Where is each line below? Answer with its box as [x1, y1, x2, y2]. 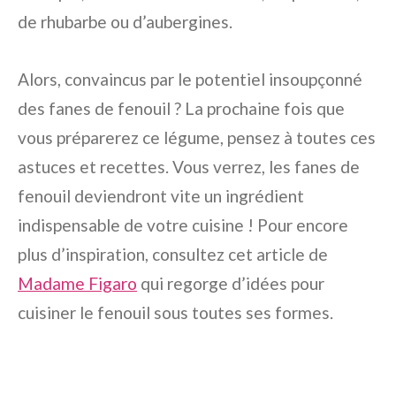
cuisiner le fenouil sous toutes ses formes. [18, 302, 333, 324]
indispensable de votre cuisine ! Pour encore [18, 215, 348, 236]
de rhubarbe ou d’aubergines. [18, 11, 232, 33]
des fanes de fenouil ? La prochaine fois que [18, 98, 345, 119]
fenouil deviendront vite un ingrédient [18, 186, 304, 207]
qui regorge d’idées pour [137, 273, 324, 294]
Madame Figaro [18, 273, 137, 294]
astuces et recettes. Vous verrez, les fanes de [18, 156, 360, 178]
